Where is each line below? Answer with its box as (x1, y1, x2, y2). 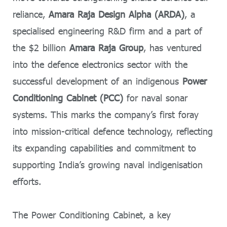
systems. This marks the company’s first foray (13, 109, 199, 120)
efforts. (13, 176, 41, 187)
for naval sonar (123, 92, 187, 103)
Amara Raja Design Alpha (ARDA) (49, 9, 184, 20)
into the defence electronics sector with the (13, 59, 187, 70)
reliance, (13, 9, 49, 20)
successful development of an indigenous (13, 75, 182, 87)
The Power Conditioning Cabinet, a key (13, 209, 171, 221)
